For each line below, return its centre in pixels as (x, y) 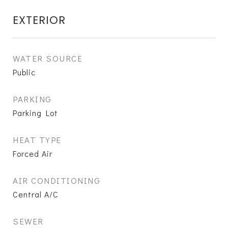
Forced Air (33, 153)
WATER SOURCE (48, 58)
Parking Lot (35, 113)
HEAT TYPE (37, 140)
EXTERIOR (39, 20)
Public (24, 72)
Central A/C (36, 194)
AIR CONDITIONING (56, 180)
